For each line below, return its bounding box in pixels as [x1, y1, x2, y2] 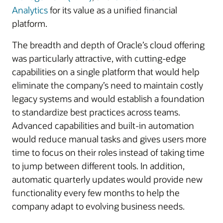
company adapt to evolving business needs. [12, 200, 185, 212]
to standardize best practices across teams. [12, 106, 180, 118]
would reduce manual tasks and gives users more [12, 133, 207, 145]
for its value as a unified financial [48, 4, 177, 16]
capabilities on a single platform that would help [12, 66, 200, 78]
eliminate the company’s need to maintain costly [12, 79, 203, 91]
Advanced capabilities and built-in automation [12, 119, 194, 131]
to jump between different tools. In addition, [12, 160, 185, 172]
